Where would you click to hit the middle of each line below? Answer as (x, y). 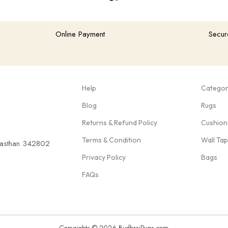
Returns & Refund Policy (119, 122)
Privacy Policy (104, 157)
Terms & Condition (111, 140)
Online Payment (80, 34)
